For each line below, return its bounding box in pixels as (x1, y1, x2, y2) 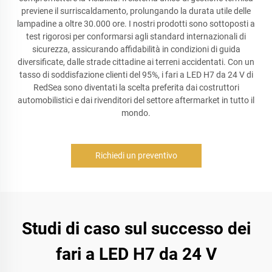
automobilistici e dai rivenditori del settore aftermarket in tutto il (18, 95, 254, 105)
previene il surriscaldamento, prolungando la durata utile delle (21, 6, 251, 16)
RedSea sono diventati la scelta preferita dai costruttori (33, 83, 239, 92)
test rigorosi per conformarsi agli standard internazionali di (26, 32, 246, 41)
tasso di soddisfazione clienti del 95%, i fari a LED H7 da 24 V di (19, 70, 253, 80)
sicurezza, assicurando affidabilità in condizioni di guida (32, 44, 240, 54)
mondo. (121, 108, 151, 118)
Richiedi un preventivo (95, 151, 177, 160)
